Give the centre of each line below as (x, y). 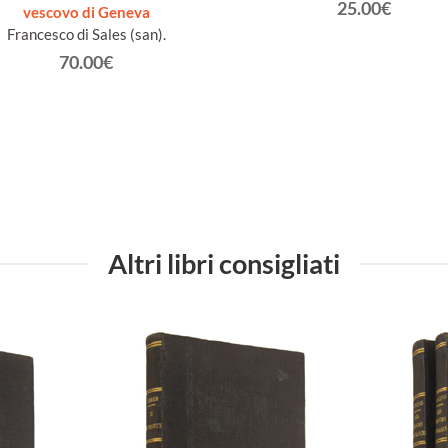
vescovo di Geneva (86, 11)
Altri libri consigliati (224, 264)
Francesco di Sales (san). (86, 33)
